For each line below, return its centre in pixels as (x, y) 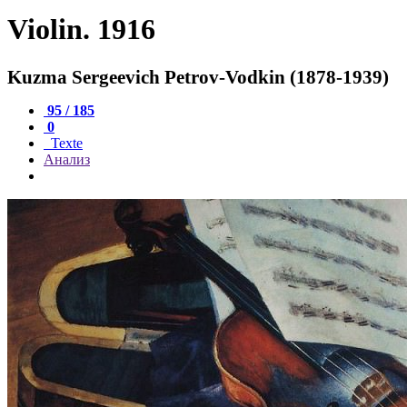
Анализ (67, 159)
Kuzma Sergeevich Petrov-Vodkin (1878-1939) (198, 76)
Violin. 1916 (81, 30)
